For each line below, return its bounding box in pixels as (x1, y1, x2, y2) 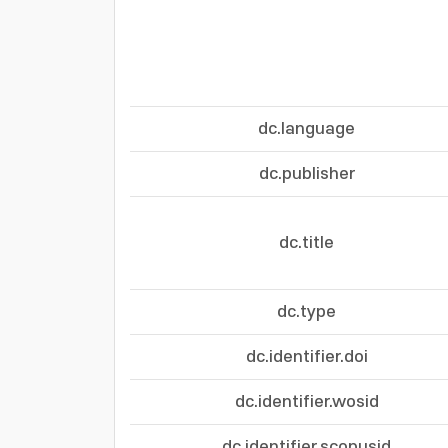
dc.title (279, 234, 334, 252)
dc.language (258, 120, 355, 138)
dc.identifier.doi (245, 348, 368, 366)
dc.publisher (258, 165, 355, 183)
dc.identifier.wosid (234, 393, 379, 411)
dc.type (277, 303, 336, 321)
